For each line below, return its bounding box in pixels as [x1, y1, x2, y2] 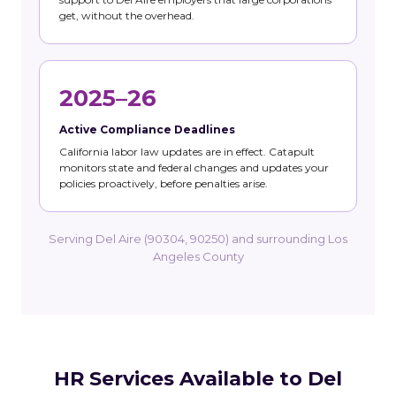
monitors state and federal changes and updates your [59, 161, 329, 175]
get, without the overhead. [59, 9, 194, 23]
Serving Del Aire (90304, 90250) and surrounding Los [49, 232, 347, 247]
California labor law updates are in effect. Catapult [59, 145, 315, 159]
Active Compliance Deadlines [59, 123, 235, 137]
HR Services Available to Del [54, 367, 342, 392]
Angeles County [152, 249, 244, 264]
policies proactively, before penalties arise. [59, 177, 268, 191]
